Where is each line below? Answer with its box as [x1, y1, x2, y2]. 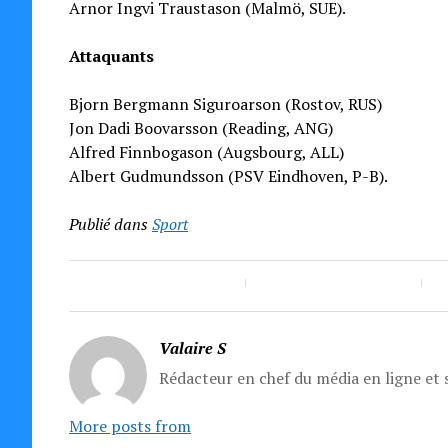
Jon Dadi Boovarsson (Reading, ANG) [68, 117, 333, 139]
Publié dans [68, 213, 148, 235]
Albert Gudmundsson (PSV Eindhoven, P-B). [68, 165, 388, 187]
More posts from [68, 415, 191, 437]
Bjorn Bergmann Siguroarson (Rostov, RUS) [68, 93, 382, 115]
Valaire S [158, 337, 226, 359]
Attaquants [68, 45, 154, 67]
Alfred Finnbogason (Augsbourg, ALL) [68, 141, 344, 163]
